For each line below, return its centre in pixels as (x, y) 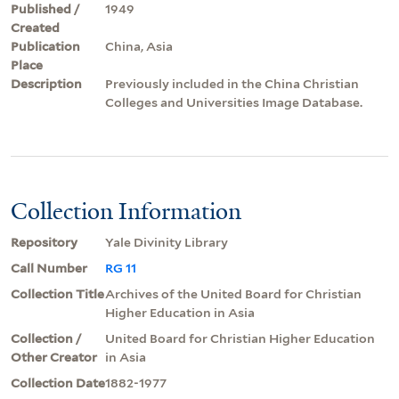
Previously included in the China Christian (232, 83)
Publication (45, 46)
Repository (44, 242)
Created (35, 27)
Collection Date (58, 383)
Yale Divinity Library (167, 242)
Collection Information (126, 211)
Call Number (49, 268)
